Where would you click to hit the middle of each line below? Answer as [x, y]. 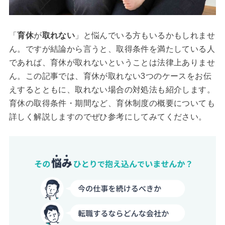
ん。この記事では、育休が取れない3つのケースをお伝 [110, 76]
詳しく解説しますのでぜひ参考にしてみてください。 [108, 117]
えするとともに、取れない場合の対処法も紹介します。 [112, 89]
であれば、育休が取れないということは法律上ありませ [112, 62]
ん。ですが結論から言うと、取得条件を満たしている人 [112, 49]
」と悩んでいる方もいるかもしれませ [145, 35]
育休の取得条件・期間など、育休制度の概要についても [112, 103]
